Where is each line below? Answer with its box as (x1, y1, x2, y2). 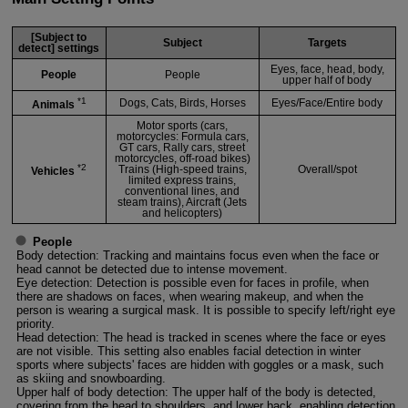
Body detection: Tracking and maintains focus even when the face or (15, 249, 379, 263)
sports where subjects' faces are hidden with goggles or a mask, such (15, 358, 383, 372)
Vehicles (31, 165, 78, 177)
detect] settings (18, 42, 100, 54)
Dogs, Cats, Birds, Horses (118, 97, 246, 108)
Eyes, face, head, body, (270, 63, 384, 75)
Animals (31, 98, 77, 110)
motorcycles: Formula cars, (116, 130, 249, 142)
